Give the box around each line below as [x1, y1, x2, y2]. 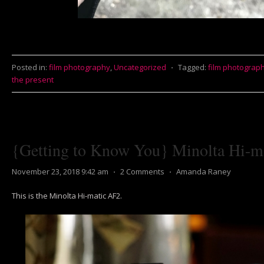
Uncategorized [114, 62, 166, 72]
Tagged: [178, 62, 206, 72]
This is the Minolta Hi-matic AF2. [12, 190, 122, 201]
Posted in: [12, 62, 47, 72]
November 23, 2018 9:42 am [12, 166, 108, 177]
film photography [49, 62, 110, 72]
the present [12, 74, 54, 85]
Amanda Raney [176, 166, 231, 177]
